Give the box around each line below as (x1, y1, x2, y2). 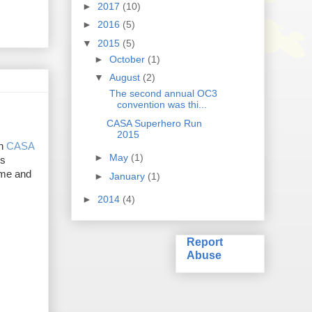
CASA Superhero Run (106, 117, 202, 129)
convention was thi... (116, 99, 207, 111)
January (109, 170, 148, 182)
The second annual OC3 (106, 88, 217, 100)
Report (187, 235, 223, 249)
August (109, 72, 143, 84)
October (109, 53, 148, 65)
